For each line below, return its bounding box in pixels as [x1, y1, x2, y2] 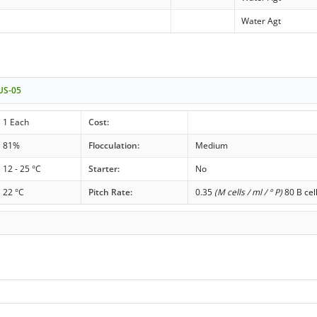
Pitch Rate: [88, 186, 132, 199]
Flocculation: [88, 139, 139, 152]
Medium [195, 139, 228, 152]
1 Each [2, 116, 29, 129]
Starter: [88, 163, 120, 175]
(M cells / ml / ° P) [214, 186, 282, 199]
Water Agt [241, 14, 282, 27]
